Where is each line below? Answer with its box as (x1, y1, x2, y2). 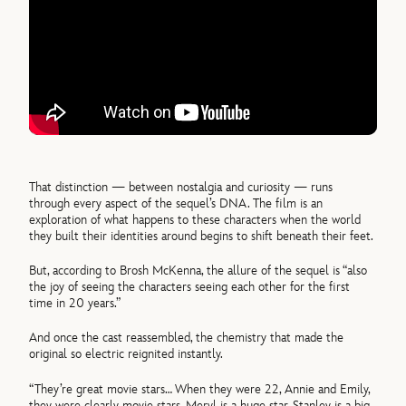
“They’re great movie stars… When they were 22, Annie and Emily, (29, 381, 371, 397)
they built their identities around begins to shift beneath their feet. (29, 227, 374, 244)
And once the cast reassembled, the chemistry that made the (29, 330, 344, 346)
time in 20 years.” (29, 295, 121, 312)
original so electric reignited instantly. (29, 346, 224, 362)
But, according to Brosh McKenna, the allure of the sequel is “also (29, 263, 368, 279)
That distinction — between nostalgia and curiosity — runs (29, 179, 333, 195)
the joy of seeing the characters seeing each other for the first (29, 279, 351, 295)
